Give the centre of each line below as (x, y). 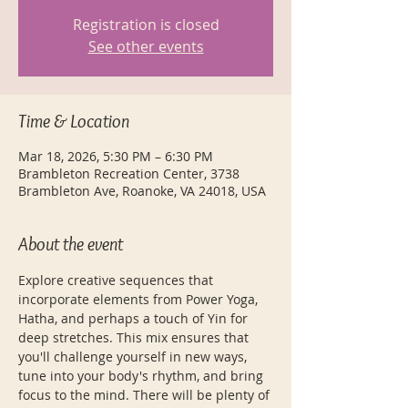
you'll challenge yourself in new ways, (134, 357)
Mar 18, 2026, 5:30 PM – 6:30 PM (116, 156)
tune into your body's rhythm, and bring (143, 376)
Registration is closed (146, 25)
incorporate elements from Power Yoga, (140, 299)
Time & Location (74, 121)
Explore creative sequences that (117, 280)
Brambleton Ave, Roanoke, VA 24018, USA (142, 191)
